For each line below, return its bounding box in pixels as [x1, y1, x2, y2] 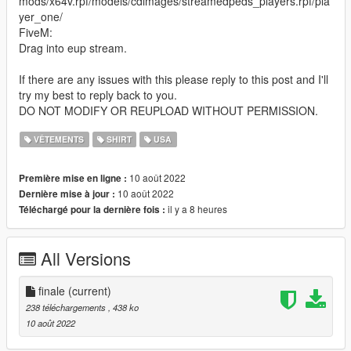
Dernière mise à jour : [19, 187, 115, 201]
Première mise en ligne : [19, 172, 127, 186]
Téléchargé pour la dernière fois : [19, 203, 165, 217]
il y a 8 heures [165, 202, 227, 216]
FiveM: [19, 24, 52, 41]
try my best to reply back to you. [19, 87, 177, 103]
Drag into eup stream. [19, 40, 127, 56]
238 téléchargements [26, 301, 108, 314]
